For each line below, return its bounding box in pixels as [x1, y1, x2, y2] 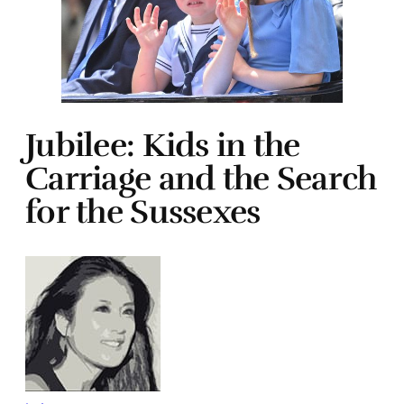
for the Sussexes [25, 192, 261, 233]
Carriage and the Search [25, 159, 377, 199]
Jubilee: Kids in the [25, 125, 300, 166]
